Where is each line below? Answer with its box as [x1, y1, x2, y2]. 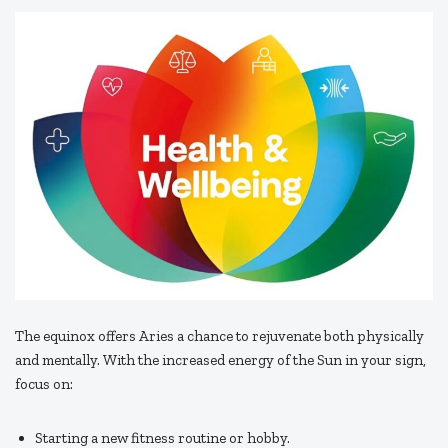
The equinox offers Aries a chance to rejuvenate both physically [15, 327, 424, 346]
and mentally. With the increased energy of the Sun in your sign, [15, 351, 426, 370]
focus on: [15, 375, 73, 394]
